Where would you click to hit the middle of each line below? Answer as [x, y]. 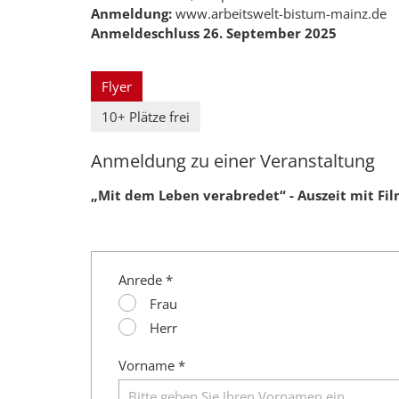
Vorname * [152, 365]
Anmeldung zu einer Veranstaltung [233, 160]
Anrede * [146, 279]
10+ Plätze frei [146, 116]
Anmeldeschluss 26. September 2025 [214, 33]
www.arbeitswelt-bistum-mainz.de [279, 13]
